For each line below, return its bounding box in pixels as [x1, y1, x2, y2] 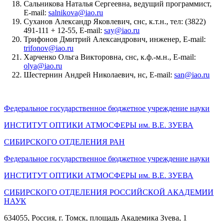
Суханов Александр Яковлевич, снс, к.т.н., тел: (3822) [24, 17, 206, 26]
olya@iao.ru [24, 62, 62, 71]
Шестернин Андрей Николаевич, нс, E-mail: [24, 71, 174, 79]
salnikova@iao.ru [48, 8, 103, 17]
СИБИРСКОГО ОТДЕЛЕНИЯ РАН [4, 138, 125, 147]
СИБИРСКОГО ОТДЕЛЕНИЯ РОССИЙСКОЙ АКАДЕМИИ [4, 188, 214, 197]
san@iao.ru [174, 71, 210, 79]
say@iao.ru [104, 26, 140, 35]
